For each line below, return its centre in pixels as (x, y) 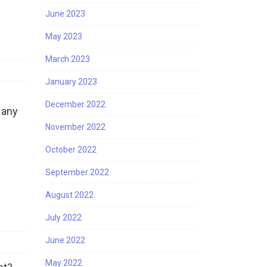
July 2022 (63, 218)
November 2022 (75, 127)
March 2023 (68, 59)
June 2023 (65, 14)
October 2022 (71, 150)
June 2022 (65, 240)
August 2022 (69, 195)
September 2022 (77, 172)
